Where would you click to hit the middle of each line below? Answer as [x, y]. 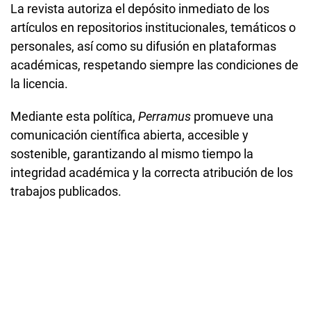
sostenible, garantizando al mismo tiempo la [132, 154]
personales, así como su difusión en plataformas [143, 47]
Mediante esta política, [74, 117]
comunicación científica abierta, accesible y [129, 135]
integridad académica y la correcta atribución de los [152, 173]
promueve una [232, 117]
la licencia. [39, 84]
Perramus [165, 117]
